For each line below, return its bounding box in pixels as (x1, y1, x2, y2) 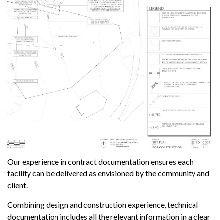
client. (7, 180, 27, 190)
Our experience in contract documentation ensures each (7, 157, 193, 166)
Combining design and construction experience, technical (7, 200, 198, 210)
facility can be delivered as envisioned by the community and (7, 168, 209, 178)
